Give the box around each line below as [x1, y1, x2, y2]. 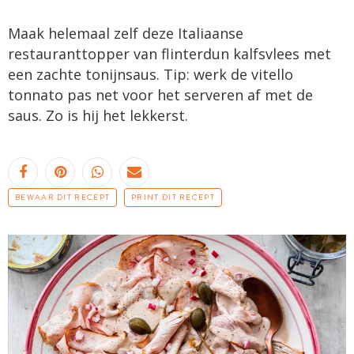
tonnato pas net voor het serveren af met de [8, 85, 313, 104]
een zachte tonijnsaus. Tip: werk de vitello [8, 64, 293, 84]
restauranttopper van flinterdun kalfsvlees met [8, 43, 331, 63]
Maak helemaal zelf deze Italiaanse [8, 23, 243, 43]
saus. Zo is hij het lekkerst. [8, 105, 188, 125]
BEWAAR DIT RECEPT [15, 191, 111, 203]
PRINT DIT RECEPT [131, 191, 215, 203]
